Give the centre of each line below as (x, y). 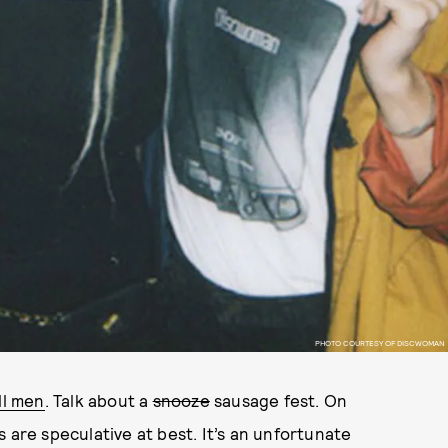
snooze (181, 400)
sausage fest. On (278, 400)
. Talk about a (98, 400)
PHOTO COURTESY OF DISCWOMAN (379, 342)
